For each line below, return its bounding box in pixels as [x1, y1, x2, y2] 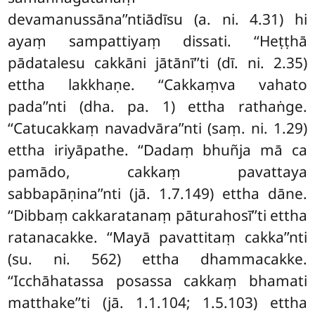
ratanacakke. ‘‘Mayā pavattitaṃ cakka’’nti [8, 227, 307, 247]
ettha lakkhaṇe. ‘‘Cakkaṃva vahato [8, 75, 307, 95]
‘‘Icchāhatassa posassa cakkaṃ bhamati [8, 271, 307, 291]
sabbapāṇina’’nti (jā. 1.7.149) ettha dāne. [8, 184, 307, 204]
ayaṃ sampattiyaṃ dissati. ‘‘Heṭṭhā [8, 31, 307, 51]
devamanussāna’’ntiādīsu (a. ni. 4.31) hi [8, 9, 307, 30]
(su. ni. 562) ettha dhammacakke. [8, 249, 307, 269]
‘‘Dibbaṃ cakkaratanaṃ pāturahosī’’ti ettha [8, 205, 307, 226]
